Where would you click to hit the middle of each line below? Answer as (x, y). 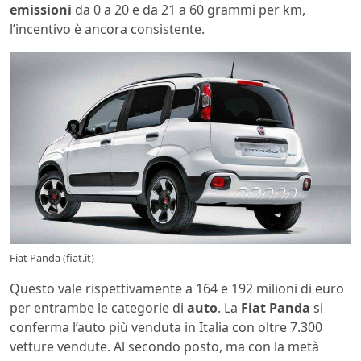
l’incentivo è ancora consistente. (107, 29)
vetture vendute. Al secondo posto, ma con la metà (164, 346)
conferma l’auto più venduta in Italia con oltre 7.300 (166, 327)
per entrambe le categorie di (98, 307)
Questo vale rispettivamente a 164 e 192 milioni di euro (177, 288)
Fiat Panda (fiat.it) (52, 257)
